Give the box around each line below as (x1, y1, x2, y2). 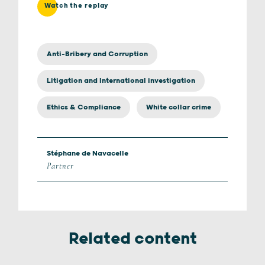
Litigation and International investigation (47, 76, 195, 86)
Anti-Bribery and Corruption (47, 50, 148, 59)
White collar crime (146, 103, 211, 112)
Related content (68, 230, 197, 249)
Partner (47, 161, 75, 172)
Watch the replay (44, 2, 109, 10)
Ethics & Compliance (47, 103, 121, 112)
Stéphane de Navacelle (47, 149, 128, 159)
